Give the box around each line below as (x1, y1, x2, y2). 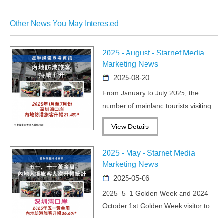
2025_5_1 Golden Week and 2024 (102, 189, 209, 197)
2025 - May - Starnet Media (102, 148, 196, 157)
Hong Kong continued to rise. (102, 114, 192, 122)
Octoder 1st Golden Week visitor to (102, 201, 210, 210)
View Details (111, 122, 149, 130)
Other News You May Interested (10, 19, 119, 28)
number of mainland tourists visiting (102, 101, 212, 109)
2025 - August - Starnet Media (102, 48, 205, 57)
